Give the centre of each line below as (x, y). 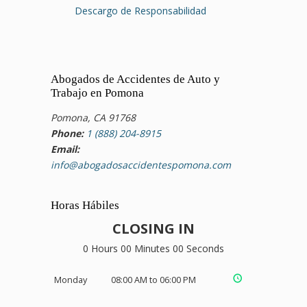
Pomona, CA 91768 (93, 117)
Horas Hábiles (85, 206)
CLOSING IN (153, 229)
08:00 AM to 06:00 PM (153, 280)
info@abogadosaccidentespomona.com (141, 164)
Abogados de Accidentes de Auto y (135, 79)
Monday (71, 280)
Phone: (67, 133)
